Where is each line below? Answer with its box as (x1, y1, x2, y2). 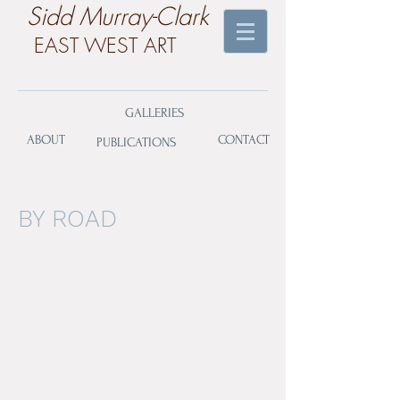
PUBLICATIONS (96, 136, 176, 150)
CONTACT (218, 132, 270, 147)
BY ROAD (18, 204, 117, 233)
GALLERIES (125, 105, 184, 121)
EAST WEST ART (34, 31, 176, 59)
